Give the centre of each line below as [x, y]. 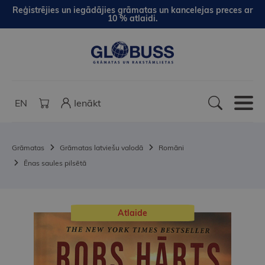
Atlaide [132, 213]
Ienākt [88, 103]
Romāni [171, 148]
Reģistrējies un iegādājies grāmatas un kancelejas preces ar [132, 10]
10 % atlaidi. [132, 18]
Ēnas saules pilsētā [55, 163]
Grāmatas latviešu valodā [101, 148]
